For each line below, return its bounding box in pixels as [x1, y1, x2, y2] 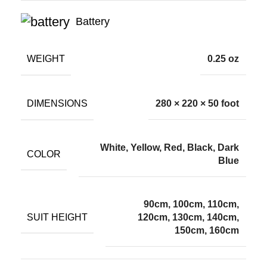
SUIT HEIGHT [27, 212, 88, 222]
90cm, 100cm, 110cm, [144, 198, 239, 209]
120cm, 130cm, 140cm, [138, 212, 239, 222]
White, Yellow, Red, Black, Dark [100, 142, 239, 153]
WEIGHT [27, 53, 65, 64]
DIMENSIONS [27, 98, 88, 108]
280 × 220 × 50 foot [156, 98, 239, 108]
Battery [76, 15, 110, 27]
